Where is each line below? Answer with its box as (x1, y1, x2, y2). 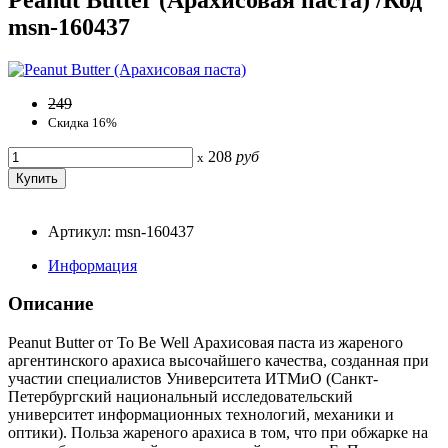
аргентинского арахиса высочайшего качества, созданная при (8, 352, 429, 369)
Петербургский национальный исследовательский (8, 388, 353, 405)
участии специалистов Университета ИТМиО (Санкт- (8, 370, 378, 387)
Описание (8, 293, 93, 315)
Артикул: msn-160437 (48, 222, 194, 240)
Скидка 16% (48, 114, 117, 130)
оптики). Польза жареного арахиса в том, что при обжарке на (8, 424, 428, 441)
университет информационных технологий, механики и (8, 406, 394, 423)
